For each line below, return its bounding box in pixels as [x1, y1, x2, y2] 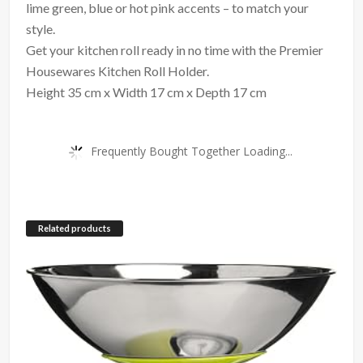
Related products [38, 222, 112, 233]
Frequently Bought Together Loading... [90, 143, 293, 159]
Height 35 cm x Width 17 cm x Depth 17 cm [26, 83, 267, 100]
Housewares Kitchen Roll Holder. [26, 62, 210, 79]
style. [26, 20, 56, 36]
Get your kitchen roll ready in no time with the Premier [26, 41, 324, 58]
